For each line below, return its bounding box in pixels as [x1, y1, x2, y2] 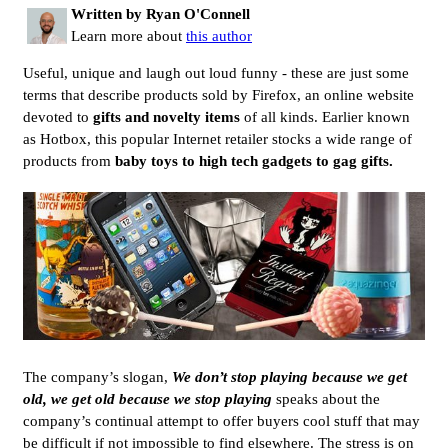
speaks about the [272, 391, 380, 408]
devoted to [23, 108, 93, 125]
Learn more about [71, 27, 186, 44]
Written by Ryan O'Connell [71, 5, 250, 22]
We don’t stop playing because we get [172, 369, 407, 386]
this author [186, 27, 252, 44]
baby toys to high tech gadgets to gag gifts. [115, 152, 393, 169]
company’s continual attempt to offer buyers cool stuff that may [23, 413, 420, 430]
